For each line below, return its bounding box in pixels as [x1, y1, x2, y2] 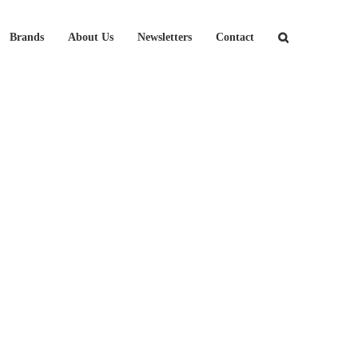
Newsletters [137, 30, 192, 43]
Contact [216, 30, 254, 43]
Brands [10, 30, 44, 43]
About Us [68, 30, 113, 43]
